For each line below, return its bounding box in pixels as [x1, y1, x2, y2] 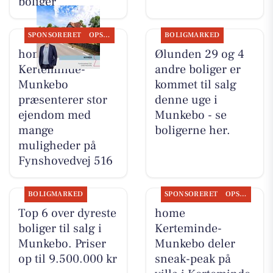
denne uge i [154, 92, 218, 108]
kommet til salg [154, 77, 236, 93]
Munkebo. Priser [18, 236, 106, 252]
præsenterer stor [18, 92, 107, 108]
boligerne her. [154, 122, 230, 139]
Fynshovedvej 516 [18, 153, 113, 169]
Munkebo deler [154, 236, 235, 252]
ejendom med [18, 107, 91, 124]
